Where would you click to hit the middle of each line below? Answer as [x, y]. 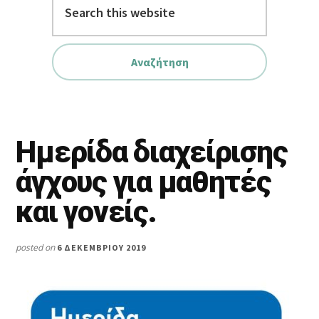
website [36, 38]
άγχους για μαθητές [143, 182]
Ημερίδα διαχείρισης [152, 152]
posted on [37, 248]
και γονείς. [86, 212]
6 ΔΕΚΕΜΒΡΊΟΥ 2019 [101, 248]
